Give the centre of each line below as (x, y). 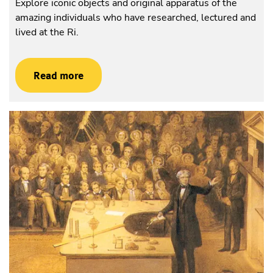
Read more (58, 76)
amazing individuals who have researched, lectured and (136, 18)
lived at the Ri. (47, 33)
